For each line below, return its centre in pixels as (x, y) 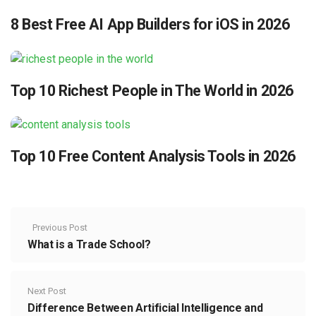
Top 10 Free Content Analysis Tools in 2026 (153, 157)
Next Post (47, 291)
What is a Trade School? (89, 245)
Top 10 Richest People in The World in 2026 (152, 90)
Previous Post (60, 228)
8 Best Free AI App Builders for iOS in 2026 (150, 24)
